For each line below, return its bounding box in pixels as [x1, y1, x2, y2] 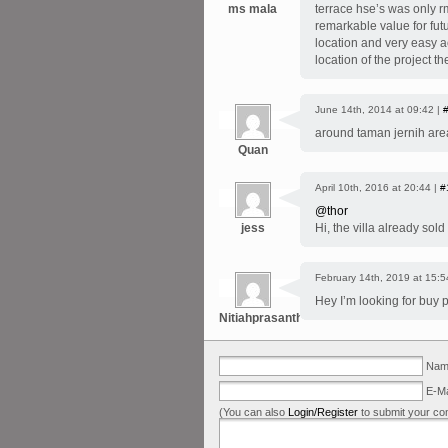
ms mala [228, 2, 277, 16]
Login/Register [288, 406, 358, 418]
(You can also [219, 406, 288, 418]
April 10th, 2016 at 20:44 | [315, 182, 440, 193]
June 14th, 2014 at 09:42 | [315, 104, 443, 115]
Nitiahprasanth [219, 311, 303, 325]
